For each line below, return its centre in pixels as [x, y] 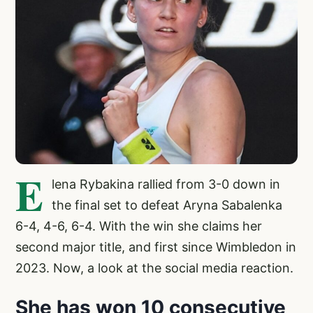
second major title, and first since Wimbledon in [156, 247]
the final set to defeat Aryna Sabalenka [167, 205]
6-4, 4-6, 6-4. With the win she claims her [139, 226]
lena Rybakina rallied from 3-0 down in [166, 184]
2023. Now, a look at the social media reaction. [154, 268]
